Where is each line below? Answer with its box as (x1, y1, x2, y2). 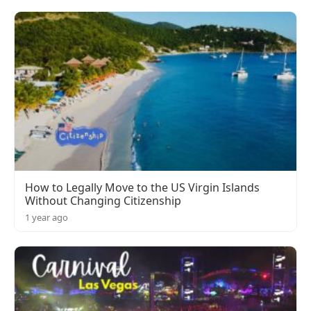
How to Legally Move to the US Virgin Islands (25, 179, 260, 195)
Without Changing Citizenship (25, 192, 181, 208)
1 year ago (25, 210, 68, 224)
